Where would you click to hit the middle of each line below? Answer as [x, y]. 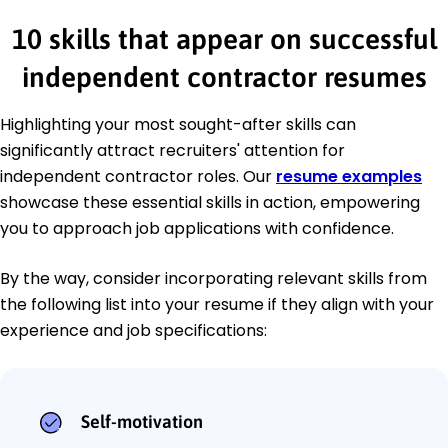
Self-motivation [142, 421]
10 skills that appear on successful [224, 38]
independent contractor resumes [224, 76]
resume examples [349, 176]
